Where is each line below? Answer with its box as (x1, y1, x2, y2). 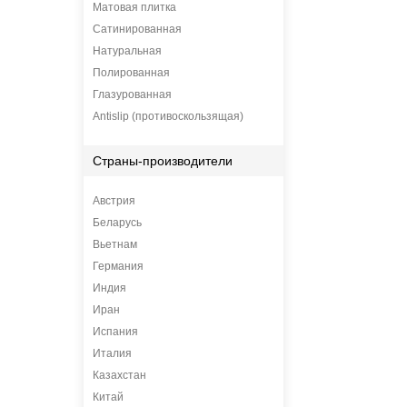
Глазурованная (93, 88, 172, 101)
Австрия (93, 194, 135, 207)
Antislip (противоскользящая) (93, 110, 243, 123)
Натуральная (93, 45, 162, 57)
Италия (93, 347, 132, 360)
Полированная (93, 66, 170, 79)
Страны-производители (93, 154, 233, 168)
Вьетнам (93, 238, 137, 251)
